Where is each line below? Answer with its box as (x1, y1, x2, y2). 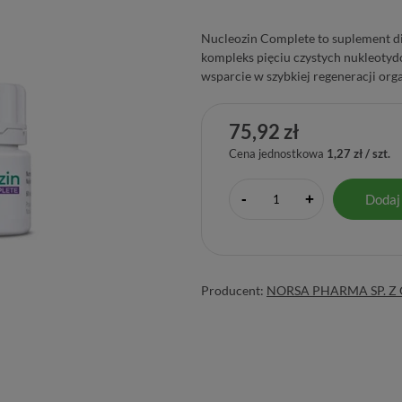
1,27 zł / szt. (327, 145, 390, 161)
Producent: (201, 282, 267, 298)
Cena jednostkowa (229, 145, 324, 161)
